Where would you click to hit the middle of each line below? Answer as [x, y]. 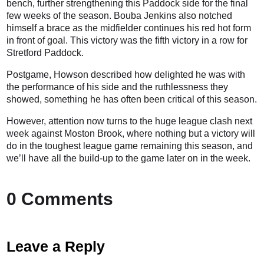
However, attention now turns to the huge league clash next [130, 121]
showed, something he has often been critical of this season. [132, 99]
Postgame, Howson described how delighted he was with [126, 74]
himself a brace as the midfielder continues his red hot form [129, 28]
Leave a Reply [56, 246]
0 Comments [60, 198]
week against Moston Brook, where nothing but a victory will [131, 133]
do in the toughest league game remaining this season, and [130, 146]
